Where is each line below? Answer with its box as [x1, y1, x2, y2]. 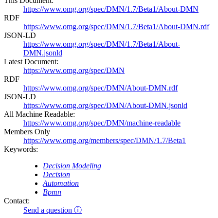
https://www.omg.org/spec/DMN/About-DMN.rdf [23, 84, 178, 92]
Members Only [4, 127, 50, 136]
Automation [43, 179, 79, 188]
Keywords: [4, 145, 38, 154]
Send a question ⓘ [23, 206, 82, 215]
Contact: [4, 197, 30, 205]
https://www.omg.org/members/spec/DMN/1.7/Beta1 [23, 136, 186, 145]
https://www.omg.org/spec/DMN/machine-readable [23, 119, 181, 127]
